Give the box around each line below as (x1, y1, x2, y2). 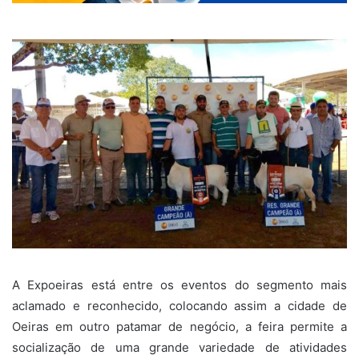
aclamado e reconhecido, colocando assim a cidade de (12, 297, 347, 313)
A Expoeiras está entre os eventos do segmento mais (12, 276, 347, 292)
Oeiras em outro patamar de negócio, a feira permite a (12, 318, 347, 334)
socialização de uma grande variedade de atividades (12, 339, 347, 355)
